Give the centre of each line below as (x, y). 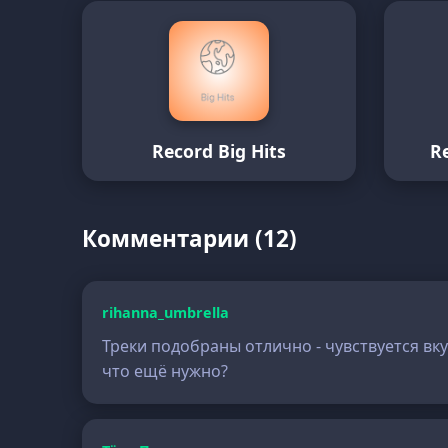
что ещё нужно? (165, 371)
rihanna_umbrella (166, 312)
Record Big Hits (219, 151)
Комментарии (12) (190, 238)
